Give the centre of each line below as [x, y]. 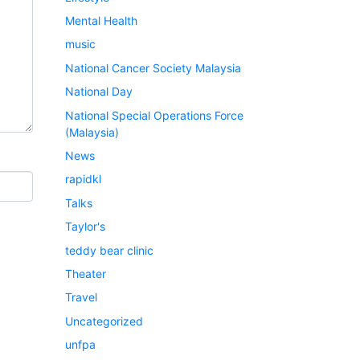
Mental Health [101, 21]
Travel [81, 297]
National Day [99, 92]
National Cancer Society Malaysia [153, 67]
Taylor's [85, 227]
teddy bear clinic [109, 250]
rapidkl [83, 179]
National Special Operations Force [154, 115]
